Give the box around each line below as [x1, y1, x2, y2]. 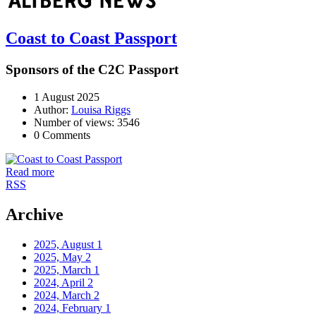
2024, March [34, 288, 94, 301]
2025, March [34, 263, 94, 276]
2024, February [34, 301, 105, 314]
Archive [6, 205, 63, 224]
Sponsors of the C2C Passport [6, 62, 178, 78]
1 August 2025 [34, 91, 99, 104]
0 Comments [34, 129, 90, 142]
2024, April [34, 276, 87, 288]
